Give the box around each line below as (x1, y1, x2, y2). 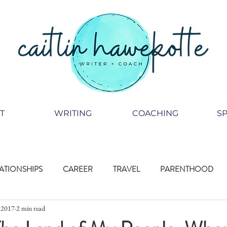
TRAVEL (113, 164, 140, 175)
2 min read (16, 203, 45, 213)
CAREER (63, 164, 93, 175)
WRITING (54, 108, 92, 118)
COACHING (132, 108, 178, 118)
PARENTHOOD (160, 164, 213, 175)
